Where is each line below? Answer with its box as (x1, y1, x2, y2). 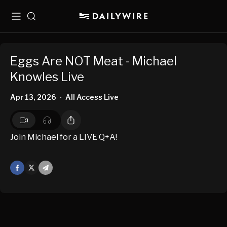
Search (26, 16, 52, 24)
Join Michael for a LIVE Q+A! (10, 132, 117, 142)
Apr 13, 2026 (10, 93, 56, 102)
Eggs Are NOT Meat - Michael (10, 54, 177, 69)
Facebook (10, 163, 45, 172)
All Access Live (65, 93, 119, 102)
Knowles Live (10, 69, 84, 85)
